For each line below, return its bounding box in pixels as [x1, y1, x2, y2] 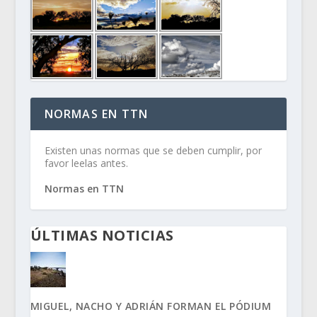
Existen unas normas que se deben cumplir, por [44, 143, 262, 157]
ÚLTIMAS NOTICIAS [30, 225, 174, 245]
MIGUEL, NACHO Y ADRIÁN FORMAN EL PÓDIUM [30, 299, 272, 313]
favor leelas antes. [44, 156, 128, 170]
